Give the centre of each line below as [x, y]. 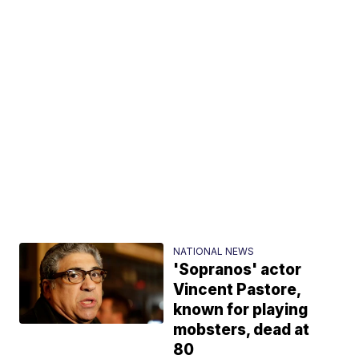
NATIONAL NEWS [214, 251]
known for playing [241, 309]
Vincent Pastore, [238, 289]
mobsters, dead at [242, 329]
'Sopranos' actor [238, 269]
